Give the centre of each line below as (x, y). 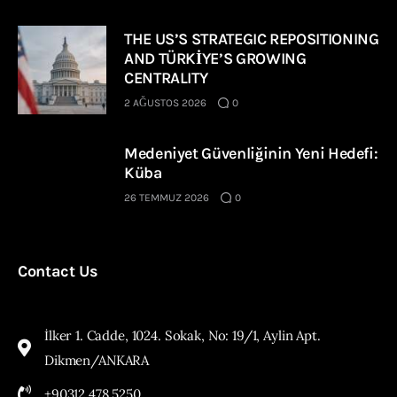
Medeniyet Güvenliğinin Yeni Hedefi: (251, 153)
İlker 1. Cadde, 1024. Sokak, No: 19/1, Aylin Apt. (183, 335)
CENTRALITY (166, 78)
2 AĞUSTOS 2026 (165, 102)
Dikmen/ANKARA (97, 360)
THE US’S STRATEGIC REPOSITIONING (252, 39)
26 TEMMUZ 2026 (167, 197)
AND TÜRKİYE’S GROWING (215, 58)
